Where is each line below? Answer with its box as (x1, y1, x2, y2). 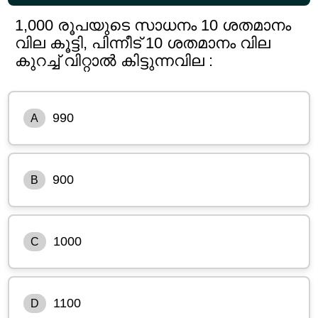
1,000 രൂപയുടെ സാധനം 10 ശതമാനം (15, 16, 292, 34)
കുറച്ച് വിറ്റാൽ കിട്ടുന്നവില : (15, 51, 214, 70)
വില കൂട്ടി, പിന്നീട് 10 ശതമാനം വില (15, 33, 271, 52)
